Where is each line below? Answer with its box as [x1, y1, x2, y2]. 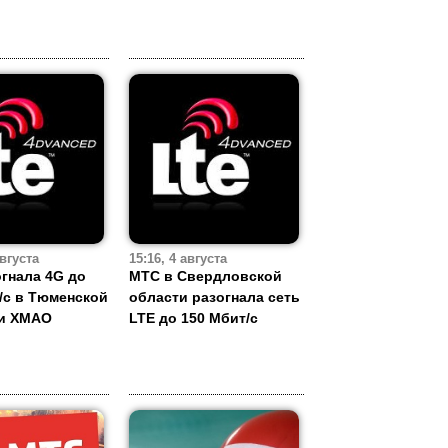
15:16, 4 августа [129, 252, 227, 267]
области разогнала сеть [129, 289, 300, 306]
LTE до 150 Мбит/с [129, 310, 258, 327]
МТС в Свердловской [129, 268, 282, 285]
